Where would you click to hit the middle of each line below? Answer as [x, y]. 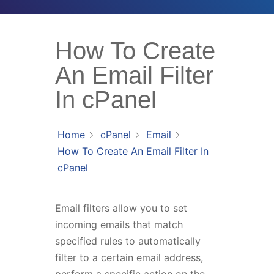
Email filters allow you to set [121, 208]
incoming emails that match [119, 224]
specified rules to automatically [128, 241]
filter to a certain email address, [129, 257]
